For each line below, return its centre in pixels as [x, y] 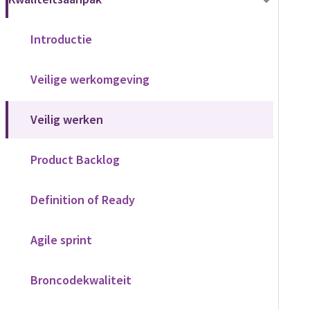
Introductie [61, 39]
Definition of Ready [83, 200]
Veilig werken [67, 119]
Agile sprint [61, 240]
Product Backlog [75, 159]
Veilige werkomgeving [90, 79]
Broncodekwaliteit [81, 280]
